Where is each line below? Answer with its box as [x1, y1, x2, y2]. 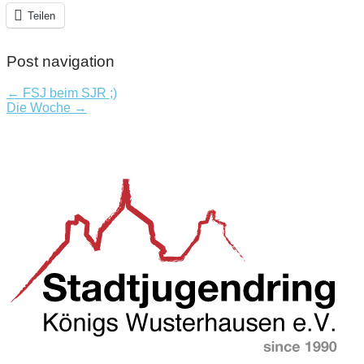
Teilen [28, 10, 55, 23]
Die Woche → [6, 100, 87, 115]
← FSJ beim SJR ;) [6, 85, 117, 100]
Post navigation [6, 53, 115, 71]
